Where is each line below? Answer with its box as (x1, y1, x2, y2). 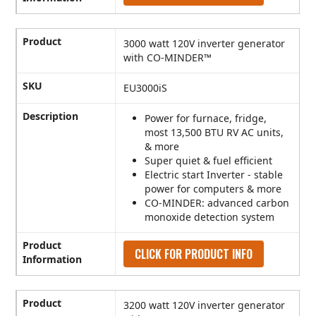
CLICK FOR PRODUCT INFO (135, 245, 253, 263)
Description (23, 109, 79, 123)
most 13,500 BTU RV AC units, (145, 126, 284, 140)
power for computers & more (145, 182, 282, 196)
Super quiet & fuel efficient (145, 154, 273, 168)
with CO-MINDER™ (123, 51, 212, 65)
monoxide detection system (145, 210, 275, 224)
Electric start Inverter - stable (145, 168, 284, 182)
